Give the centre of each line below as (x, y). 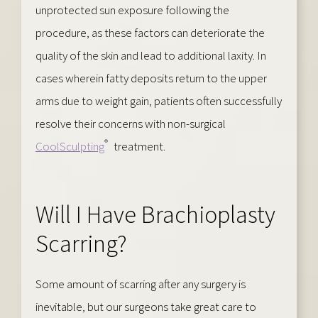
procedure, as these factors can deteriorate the (150, 32)
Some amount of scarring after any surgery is (141, 284)
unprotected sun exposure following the (132, 10)
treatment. (138, 146)
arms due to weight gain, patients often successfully (159, 100)
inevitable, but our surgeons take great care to (146, 306)
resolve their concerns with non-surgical (131, 123)
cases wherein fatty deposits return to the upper (151, 78)
